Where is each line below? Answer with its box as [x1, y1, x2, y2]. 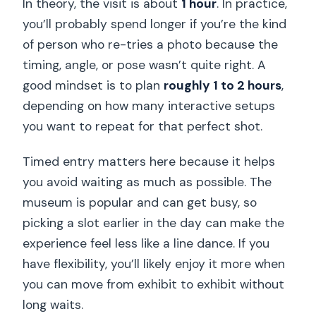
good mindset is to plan [23, 78, 164, 94]
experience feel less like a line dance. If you [23, 236, 270, 252]
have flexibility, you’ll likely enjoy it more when [23, 256, 286, 272]
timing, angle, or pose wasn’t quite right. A [23, 57, 267, 73]
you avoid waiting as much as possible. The [23, 174, 272, 190]
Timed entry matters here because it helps [23, 154, 276, 170]
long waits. [23, 297, 84, 313]
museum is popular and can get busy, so [23, 195, 257, 211]
